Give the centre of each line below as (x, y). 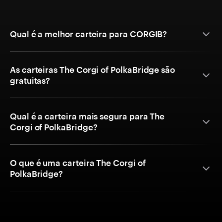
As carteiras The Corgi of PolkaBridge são (92, 70)
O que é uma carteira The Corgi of (78, 163)
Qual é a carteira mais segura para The (87, 116)
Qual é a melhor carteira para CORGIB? (89, 34)
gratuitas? (30, 81)
